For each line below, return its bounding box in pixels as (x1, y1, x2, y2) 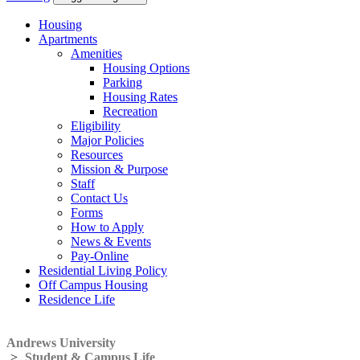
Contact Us (71, 191, 128, 206)
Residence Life (39, 292, 115, 307)
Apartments (39, 32, 97, 47)
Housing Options (103, 61, 190, 76)
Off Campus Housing (39, 278, 148, 292)
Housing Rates (103, 90, 178, 104)
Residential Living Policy (39, 264, 167, 278)
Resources (71, 148, 123, 162)
